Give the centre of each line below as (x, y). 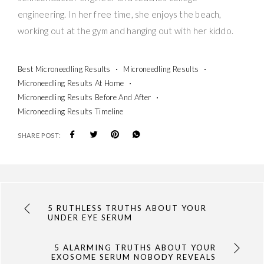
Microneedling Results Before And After (85, 97)
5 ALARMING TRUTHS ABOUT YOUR (135, 247)
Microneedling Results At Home (71, 83)
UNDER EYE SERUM (90, 217)
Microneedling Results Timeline (71, 111)
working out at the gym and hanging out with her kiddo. (126, 30)
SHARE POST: (39, 135)
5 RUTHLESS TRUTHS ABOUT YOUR (128, 208)
